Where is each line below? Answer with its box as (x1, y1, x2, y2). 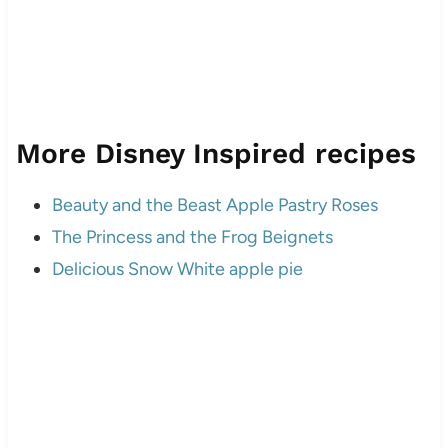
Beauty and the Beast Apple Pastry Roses (51, 193, 378, 216)
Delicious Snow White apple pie (51, 257, 303, 280)
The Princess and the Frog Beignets (51, 225, 333, 248)
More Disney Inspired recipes (15, 136, 416, 170)
